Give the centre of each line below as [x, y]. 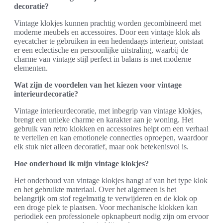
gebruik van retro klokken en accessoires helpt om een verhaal [111, 129]
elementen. [31, 68]
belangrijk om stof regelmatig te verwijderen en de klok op [106, 199]
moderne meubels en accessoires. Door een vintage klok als [107, 32]
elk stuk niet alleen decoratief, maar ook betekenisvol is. [101, 147]
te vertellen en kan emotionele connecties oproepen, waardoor [111, 138]
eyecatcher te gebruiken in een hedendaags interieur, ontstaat [109, 41]
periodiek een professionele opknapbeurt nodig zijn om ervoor [111, 217]
